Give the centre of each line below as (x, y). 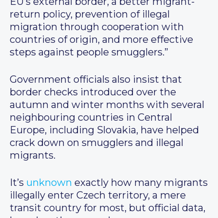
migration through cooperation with (97, 27)
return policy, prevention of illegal (90, 14)
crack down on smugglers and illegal (97, 143)
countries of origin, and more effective (101, 40)
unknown (49, 183)
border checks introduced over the (93, 92)
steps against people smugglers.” (89, 52)
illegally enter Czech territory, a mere (98, 195)
